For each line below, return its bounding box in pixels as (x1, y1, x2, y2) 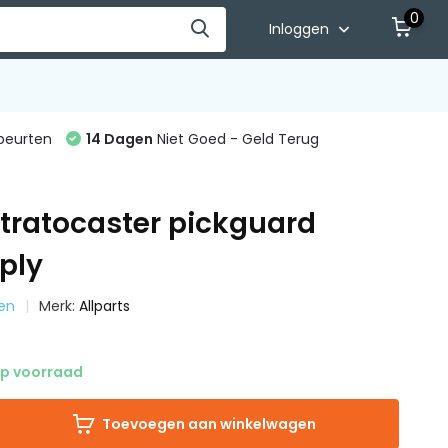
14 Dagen (85, 129, 153, 149)
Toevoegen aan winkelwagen (101, 414, 316, 434)
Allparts (79, 296, 131, 316)
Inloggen (269, 19, 334, 39)
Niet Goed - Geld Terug (152, 129, 319, 149)
